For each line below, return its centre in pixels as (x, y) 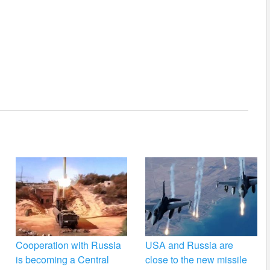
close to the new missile (196, 260)
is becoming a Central (62, 260)
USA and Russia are (190, 245)
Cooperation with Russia (68, 245)
